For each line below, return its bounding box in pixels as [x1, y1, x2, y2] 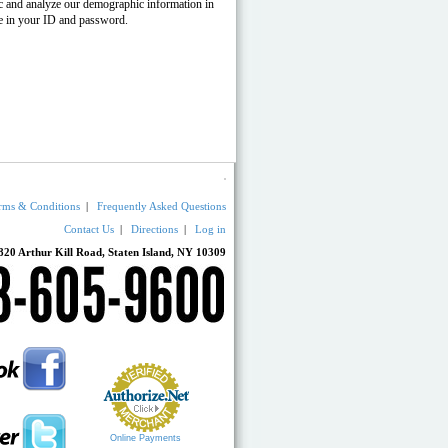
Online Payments [109, 433, 181, 443]
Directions [131, 223, 178, 235]
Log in [195, 223, 226, 235]
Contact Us [64, 223, 114, 235]
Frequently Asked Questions [97, 200, 226, 212]
